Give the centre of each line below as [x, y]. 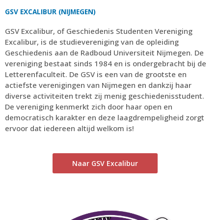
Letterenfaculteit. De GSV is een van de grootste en [96, 74]
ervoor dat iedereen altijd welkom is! [69, 128]
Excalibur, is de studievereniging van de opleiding [92, 41]
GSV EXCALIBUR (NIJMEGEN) [50, 11]
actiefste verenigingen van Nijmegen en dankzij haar [98, 85]
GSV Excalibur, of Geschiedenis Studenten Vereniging [99, 31]
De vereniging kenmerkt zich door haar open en [89, 106]
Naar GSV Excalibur [105, 163]
